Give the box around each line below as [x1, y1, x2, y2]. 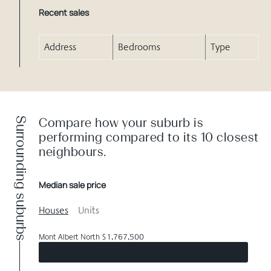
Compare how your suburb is [39, 116, 203, 131]
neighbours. [39, 145, 106, 160]
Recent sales [39, 7, 89, 19]
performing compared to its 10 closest [39, 130, 259, 145]
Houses [39, 204, 68, 217]
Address [44, 41, 76, 53]
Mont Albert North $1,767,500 [39, 232, 144, 242]
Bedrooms [118, 41, 160, 53]
